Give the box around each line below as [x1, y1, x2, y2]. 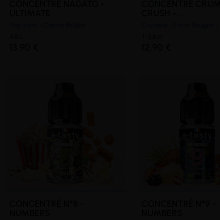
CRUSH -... [141, 7, 182, 19]
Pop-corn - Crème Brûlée [9, 21, 85, 29]
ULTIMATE [9, 7, 51, 19]
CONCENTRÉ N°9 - [141, 198, 216, 209]
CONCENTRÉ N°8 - [9, 198, 84, 209]
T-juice [141, 32, 163, 41]
